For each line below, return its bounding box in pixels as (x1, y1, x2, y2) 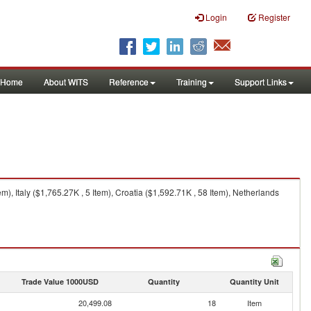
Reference (109, 76, 149, 87)
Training (176, 76, 207, 87)
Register (258, 11, 290, 23)
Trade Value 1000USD (21, 276, 99, 287)
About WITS (44, 76, 88, 87)
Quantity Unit (229, 276, 279, 287)
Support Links (235, 76, 287, 87)
